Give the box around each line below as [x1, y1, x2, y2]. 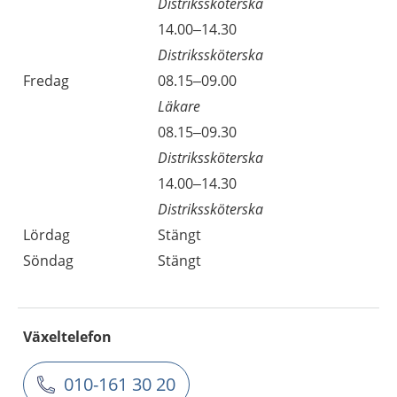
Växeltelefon [23, 327, 112, 346]
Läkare [158, 97, 200, 116]
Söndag [23, 251, 74, 270]
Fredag [23, 71, 69, 90]
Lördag [23, 225, 70, 245]
